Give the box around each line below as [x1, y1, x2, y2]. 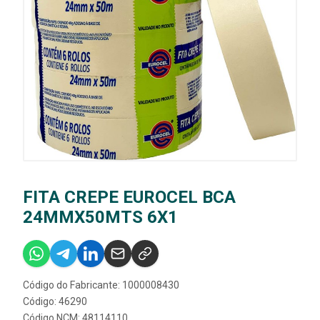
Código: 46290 [23, 296, 87, 308]
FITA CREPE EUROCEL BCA [23, 187, 236, 208]
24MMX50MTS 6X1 [23, 207, 178, 228]
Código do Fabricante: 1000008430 [23, 279, 179, 291]
